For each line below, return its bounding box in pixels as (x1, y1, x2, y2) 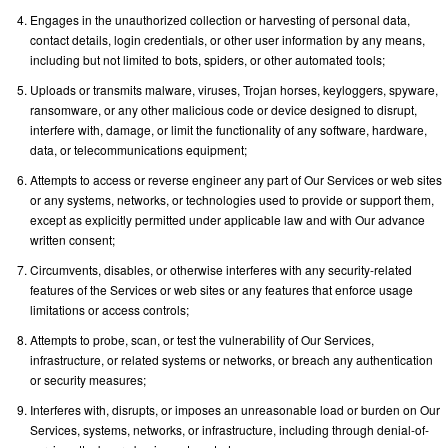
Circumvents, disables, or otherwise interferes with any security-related (30, 260, 412, 278)
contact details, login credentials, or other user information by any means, (30, 30, 425, 48)
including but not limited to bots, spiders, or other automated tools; (30, 50, 385, 68)
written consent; (30, 230, 115, 248)
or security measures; (30, 370, 146, 388)
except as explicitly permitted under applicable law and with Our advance (30, 210, 425, 228)
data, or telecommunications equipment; (30, 140, 247, 158)
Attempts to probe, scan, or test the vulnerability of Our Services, (30, 330, 374, 348)
